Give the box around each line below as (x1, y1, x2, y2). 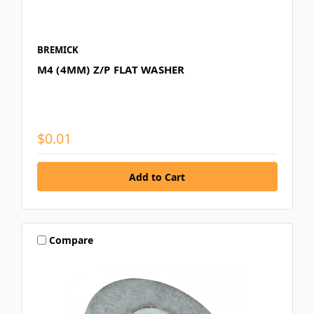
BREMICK (36, 43, 78, 57)
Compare (49, 233, 94, 247)
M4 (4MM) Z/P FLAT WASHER (36, 62, 185, 77)
